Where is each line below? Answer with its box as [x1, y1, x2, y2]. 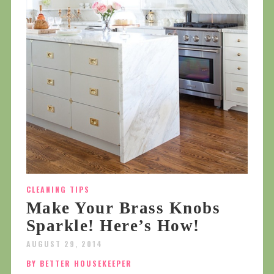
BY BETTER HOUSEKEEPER [26, 258, 132, 269]
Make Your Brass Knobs [26, 199, 221, 218]
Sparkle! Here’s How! [26, 217, 200, 235]
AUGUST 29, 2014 [26, 239, 103, 250]
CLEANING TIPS [26, 184, 90, 195]
